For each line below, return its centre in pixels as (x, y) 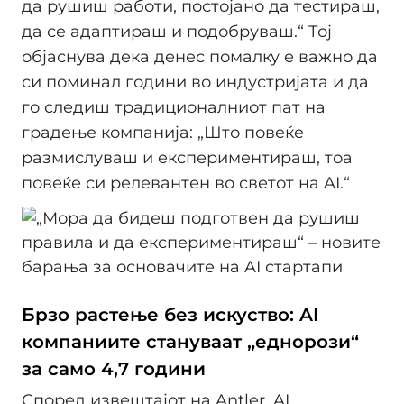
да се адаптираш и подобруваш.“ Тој (177, 31)
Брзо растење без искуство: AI (170, 315)
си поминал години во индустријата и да (195, 82)
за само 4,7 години (114, 369)
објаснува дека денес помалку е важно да (200, 56)
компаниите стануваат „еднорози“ (190, 342)
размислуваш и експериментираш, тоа (187, 157)
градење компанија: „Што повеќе (163, 132)
